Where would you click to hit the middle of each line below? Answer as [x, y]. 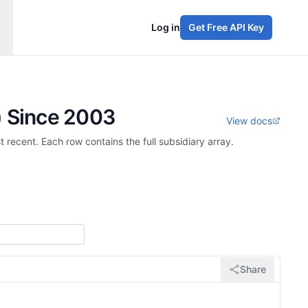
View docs [249, 121]
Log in [166, 27]
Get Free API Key [226, 27]
